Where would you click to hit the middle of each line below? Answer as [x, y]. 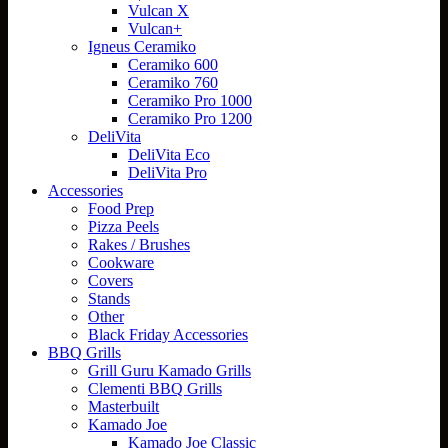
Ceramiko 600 [173, 64]
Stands [109, 298]
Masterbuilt [123, 406]
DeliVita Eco [169, 154]
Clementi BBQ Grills [155, 388]
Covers [110, 280]
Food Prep [121, 208]
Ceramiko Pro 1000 [190, 100]
